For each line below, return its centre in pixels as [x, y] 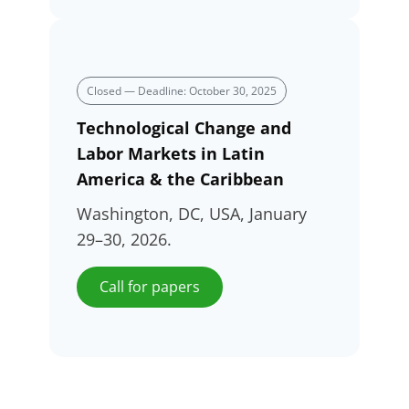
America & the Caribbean [180, 178]
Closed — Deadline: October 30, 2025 [182, 90]
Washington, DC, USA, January [192, 214]
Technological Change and [184, 127]
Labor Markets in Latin [171, 153]
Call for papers [150, 287]
